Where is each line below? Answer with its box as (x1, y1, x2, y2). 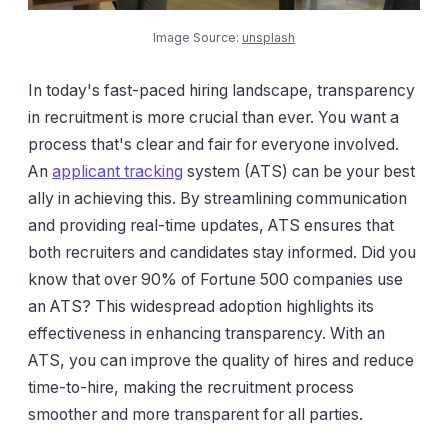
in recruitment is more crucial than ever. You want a (28, 108, 399, 128)
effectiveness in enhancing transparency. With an (28, 324, 385, 344)
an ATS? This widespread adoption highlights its (28, 297, 374, 317)
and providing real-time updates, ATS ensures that (28, 216, 394, 236)
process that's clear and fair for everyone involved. (28, 135, 399, 155)
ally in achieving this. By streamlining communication (28, 189, 407, 209)
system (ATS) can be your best (183, 162, 415, 182)
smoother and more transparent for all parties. (28, 405, 363, 425)
